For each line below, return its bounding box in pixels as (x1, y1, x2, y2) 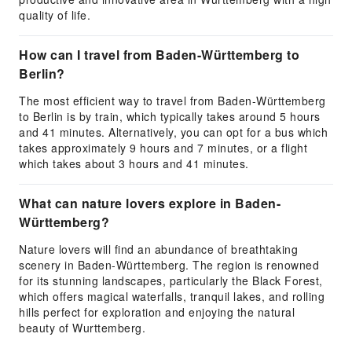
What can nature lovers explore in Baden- (19, 194, 280, 212)
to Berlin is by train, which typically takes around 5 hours (19, 108, 321, 124)
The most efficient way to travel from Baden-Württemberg (19, 93, 326, 108)
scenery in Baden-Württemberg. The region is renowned (19, 257, 319, 273)
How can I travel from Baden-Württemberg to (19, 46, 299, 64)
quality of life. (19, 7, 90, 23)
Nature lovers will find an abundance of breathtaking (19, 241, 298, 257)
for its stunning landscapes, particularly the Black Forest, (19, 273, 323, 288)
